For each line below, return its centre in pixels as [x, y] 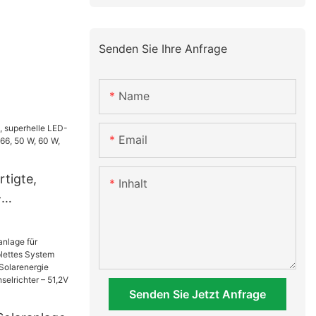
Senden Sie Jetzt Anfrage [197, 294]
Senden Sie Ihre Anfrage [163, 48]
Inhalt [133, 184]
